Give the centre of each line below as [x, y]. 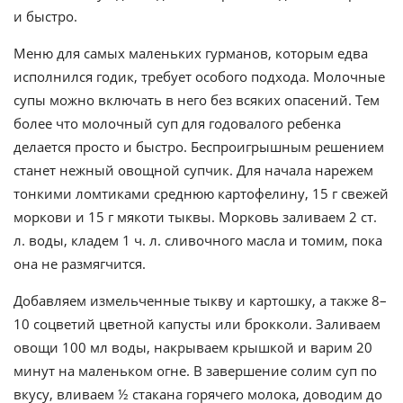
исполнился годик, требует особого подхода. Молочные [199, 77]
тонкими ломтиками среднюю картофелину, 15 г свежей [201, 194]
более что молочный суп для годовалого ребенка [177, 124]
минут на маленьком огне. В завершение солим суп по [195, 371]
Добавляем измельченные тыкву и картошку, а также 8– [200, 301]
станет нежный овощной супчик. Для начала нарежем [193, 170]
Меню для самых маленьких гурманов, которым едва [191, 54]
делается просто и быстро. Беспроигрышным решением [199, 147]
